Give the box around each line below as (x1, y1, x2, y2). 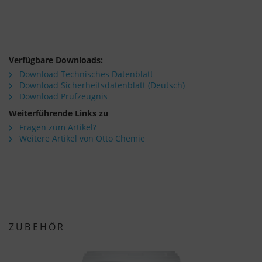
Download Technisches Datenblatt (17, 68, 153, 80)
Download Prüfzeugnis (17, 90, 108, 102)
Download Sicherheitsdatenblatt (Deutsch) (17, 79, 185, 91)
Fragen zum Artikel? (17, 121, 96, 133)
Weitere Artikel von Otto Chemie (17, 132, 145, 144)
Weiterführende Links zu (9, 107, 108, 119)
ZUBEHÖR (9, 220, 65, 233)
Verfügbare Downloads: (9, 54, 103, 65)
